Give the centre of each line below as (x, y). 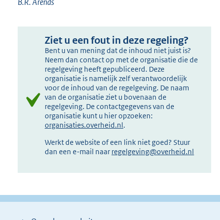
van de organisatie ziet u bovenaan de (106, 97)
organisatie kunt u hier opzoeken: (99, 116)
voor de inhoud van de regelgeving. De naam (117, 88)
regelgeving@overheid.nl (153, 152)
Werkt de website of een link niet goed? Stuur (118, 142)
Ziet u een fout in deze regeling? (117, 41)
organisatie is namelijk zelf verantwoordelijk (116, 79)
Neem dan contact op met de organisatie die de (122, 60)
